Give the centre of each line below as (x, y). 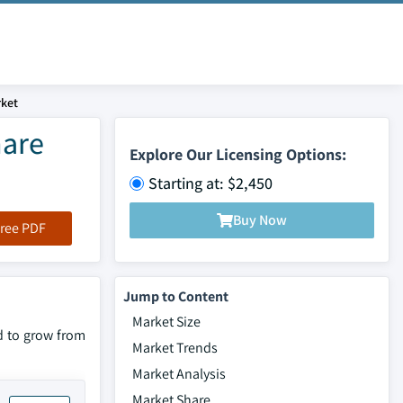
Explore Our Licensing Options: (238, 154)
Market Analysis (179, 374)
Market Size (166, 322)
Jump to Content (176, 296)
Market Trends (175, 348)
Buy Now (260, 220)
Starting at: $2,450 (210, 183)
